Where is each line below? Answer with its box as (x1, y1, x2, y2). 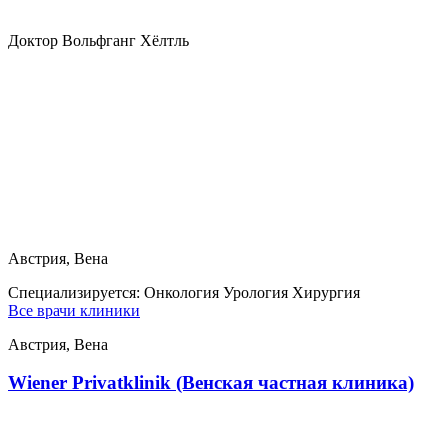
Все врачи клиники (8, 301, 140, 319)
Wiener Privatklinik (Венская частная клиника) (8, 372, 414, 394)
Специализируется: (8, 283, 144, 301)
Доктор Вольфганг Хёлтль (8, 31, 189, 49)
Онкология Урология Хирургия (144, 283, 360, 301)
